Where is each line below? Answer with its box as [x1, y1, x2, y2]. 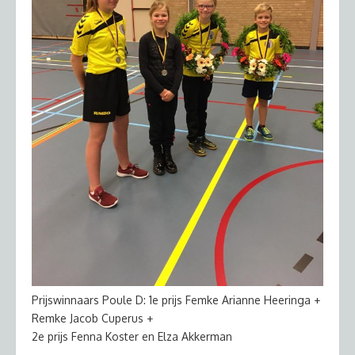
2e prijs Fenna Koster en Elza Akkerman [32, 329, 232, 343]
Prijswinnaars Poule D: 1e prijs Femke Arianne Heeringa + [32, 292, 320, 307]
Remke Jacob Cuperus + [32, 311, 153, 325]
